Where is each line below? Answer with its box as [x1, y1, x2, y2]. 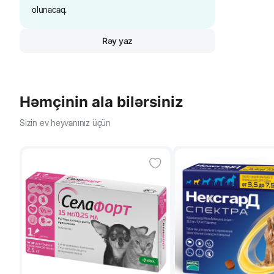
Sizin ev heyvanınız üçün [20, 117, 111, 128]
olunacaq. [32, 4, 67, 15]
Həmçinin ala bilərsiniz [20, 93, 183, 111]
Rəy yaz [102, 35, 133, 46]
